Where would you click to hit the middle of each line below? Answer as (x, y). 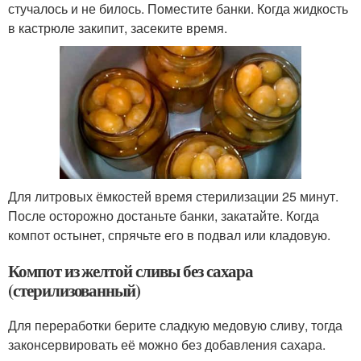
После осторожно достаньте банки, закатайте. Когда (164, 215)
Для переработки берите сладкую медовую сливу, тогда (175, 325)
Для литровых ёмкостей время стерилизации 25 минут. (173, 196)
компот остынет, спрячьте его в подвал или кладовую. (169, 234)
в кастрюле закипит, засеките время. (118, 28)
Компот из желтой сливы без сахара (131, 270)
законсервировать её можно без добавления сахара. (167, 344)
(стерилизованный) (75, 290)
